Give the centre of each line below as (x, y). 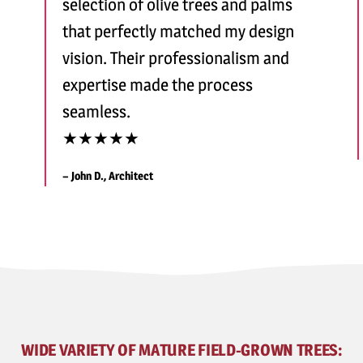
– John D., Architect (107, 175)
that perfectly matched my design (178, 31)
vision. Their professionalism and (175, 58)
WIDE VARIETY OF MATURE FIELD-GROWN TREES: (181, 350)
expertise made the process (157, 84)
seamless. (96, 111)
